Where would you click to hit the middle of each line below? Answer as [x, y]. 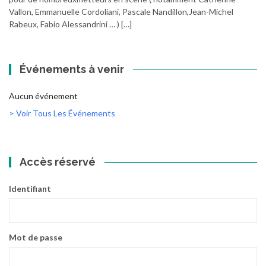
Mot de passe [36, 237]
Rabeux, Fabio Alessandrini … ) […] [70, 24]
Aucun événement [43, 96]
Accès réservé [58, 162]
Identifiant [30, 189]
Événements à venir [72, 69]
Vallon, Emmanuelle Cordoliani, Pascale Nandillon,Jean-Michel [121, 12]
